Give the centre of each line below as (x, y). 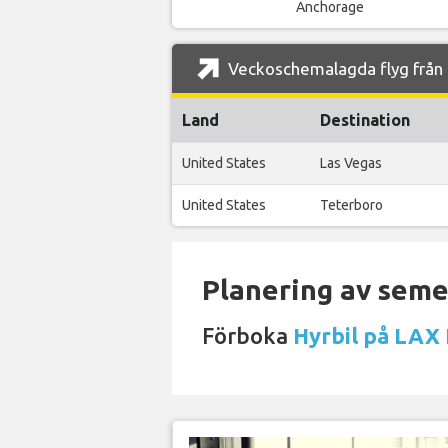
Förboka (247, 336)
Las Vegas (351, 163)
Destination (365, 120)
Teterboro (351, 205)
